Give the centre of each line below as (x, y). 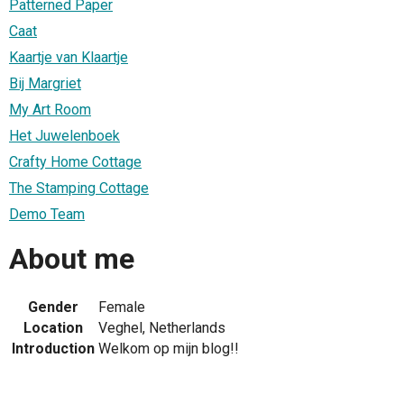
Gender (53, 307)
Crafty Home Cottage (75, 161)
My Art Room (50, 109)
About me (72, 259)
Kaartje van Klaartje (69, 57)
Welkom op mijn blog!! (169, 348)
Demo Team (47, 214)
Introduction (53, 348)
